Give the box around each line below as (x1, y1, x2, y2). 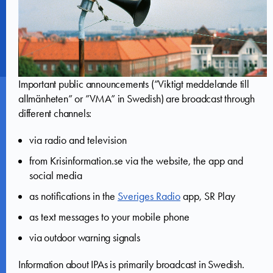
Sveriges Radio (118, 189, 180, 203)
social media (29, 168, 82, 182)
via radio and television (29, 133, 127, 147)
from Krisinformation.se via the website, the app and (29, 154, 243, 168)
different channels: (18, 106, 92, 120)
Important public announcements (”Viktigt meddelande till (18, 77, 249, 91)
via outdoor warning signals (29, 230, 140, 244)
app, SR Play (180, 189, 235, 203)
